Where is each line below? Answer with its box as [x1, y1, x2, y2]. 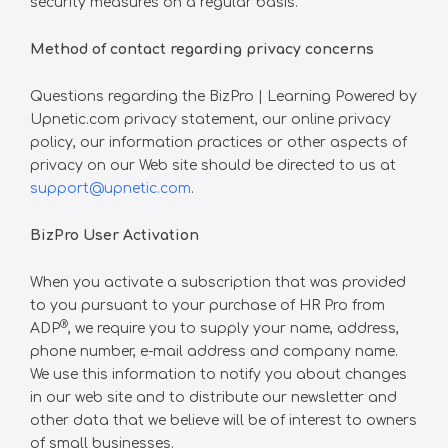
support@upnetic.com [30, 181, 191, 196]
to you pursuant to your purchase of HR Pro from [30, 298, 385, 313]
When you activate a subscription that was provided [30, 275, 406, 290]
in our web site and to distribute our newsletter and [30, 390, 397, 405]
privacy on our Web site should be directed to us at [30, 158, 396, 173]
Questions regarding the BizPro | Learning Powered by [30, 89, 417, 104]
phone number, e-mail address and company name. [30, 344, 398, 359]
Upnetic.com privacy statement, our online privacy [30, 112, 391, 127]
